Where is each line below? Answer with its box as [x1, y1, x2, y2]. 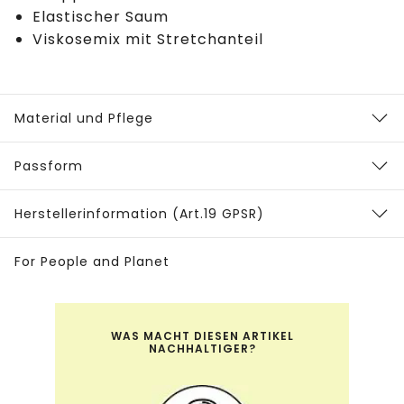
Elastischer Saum [32, 6, 169, 28]
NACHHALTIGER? [148, 341, 256, 357]
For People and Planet [14, 252, 170, 271]
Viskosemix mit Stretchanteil [32, 29, 263, 50]
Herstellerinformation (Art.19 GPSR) [14, 205, 264, 224]
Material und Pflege [14, 109, 153, 128]
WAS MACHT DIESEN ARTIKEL [110, 328, 294, 344]
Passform [14, 157, 83, 176]
